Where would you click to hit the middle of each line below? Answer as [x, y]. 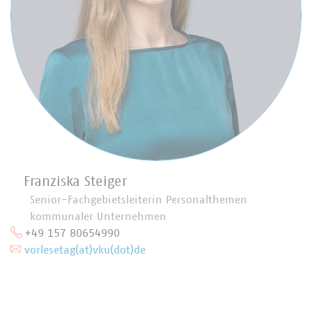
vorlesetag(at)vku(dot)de [85, 250]
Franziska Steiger [75, 182]
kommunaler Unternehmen [98, 217]
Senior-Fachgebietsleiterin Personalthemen [139, 200]
